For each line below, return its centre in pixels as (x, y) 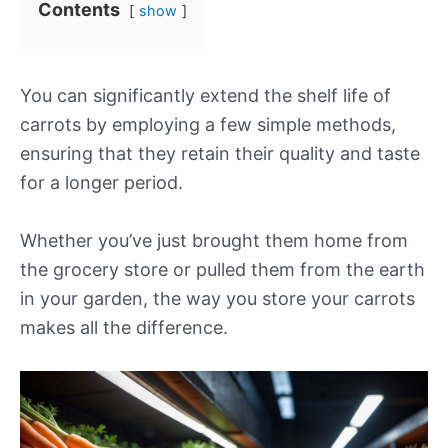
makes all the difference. (124, 327)
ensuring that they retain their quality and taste (220, 153)
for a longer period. (101, 182)
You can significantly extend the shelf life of (205, 95)
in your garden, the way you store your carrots (217, 298)
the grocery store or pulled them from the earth (222, 269)
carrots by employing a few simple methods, (208, 124)
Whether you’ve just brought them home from (214, 240)
